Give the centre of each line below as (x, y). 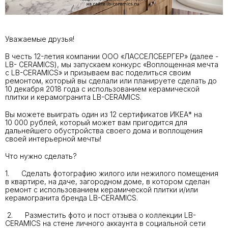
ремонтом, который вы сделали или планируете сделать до (111, 80)
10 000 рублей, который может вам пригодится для (96, 122)
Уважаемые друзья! (40, 39)
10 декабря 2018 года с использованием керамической (102, 89)
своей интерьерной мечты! (53, 138)
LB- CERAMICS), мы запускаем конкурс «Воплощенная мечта (112, 64)
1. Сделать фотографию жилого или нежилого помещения (112, 174)
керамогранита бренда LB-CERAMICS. (72, 198)
